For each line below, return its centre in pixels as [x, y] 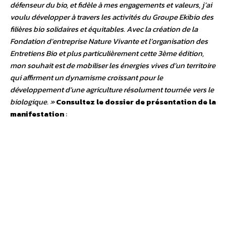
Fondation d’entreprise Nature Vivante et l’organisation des [109, 41]
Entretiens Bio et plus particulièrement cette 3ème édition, [107, 53]
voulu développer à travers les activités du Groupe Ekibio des [112, 17]
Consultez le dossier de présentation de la [136, 102]
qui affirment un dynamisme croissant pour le [87, 78]
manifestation [37, 114]
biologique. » [32, 102]
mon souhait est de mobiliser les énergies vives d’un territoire [113, 66]
